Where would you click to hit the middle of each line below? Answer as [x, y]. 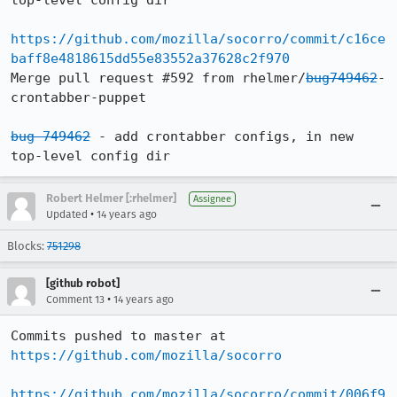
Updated [67, 214]
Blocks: [27, 246]
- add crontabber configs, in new [222, 136]
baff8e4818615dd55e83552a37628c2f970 [150, 58]
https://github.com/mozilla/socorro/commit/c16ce [198, 39]
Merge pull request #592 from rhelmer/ [158, 78]
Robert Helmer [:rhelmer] [111, 198]
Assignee [212, 199]
